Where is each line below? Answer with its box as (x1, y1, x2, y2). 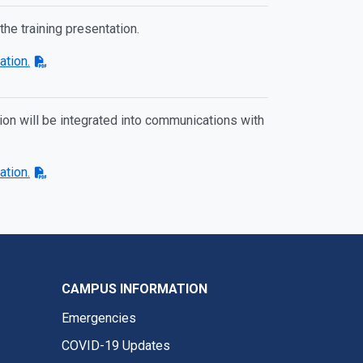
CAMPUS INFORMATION (62, 281, 207, 297)
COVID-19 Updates (62, 338, 170, 353)
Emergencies (62, 310, 136, 326)
